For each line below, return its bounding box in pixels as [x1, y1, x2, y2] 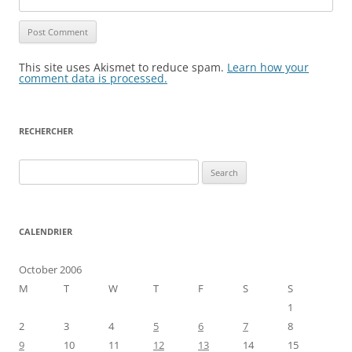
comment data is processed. [19, 70, 167, 86]
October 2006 [19, 262, 82, 277]
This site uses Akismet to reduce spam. [19, 59, 227, 75]
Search [18, 160, 49, 175]
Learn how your [227, 59, 309, 75]
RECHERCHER [19, 124, 73, 137]
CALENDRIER [19, 225, 72, 237]
